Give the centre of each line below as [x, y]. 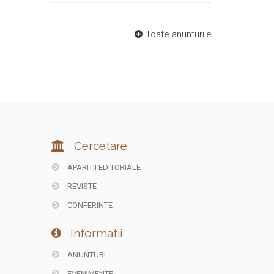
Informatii [94, 233]
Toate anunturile [179, 35]
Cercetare [99, 146]
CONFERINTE [89, 206]
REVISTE [81, 187]
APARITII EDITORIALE [103, 168]
